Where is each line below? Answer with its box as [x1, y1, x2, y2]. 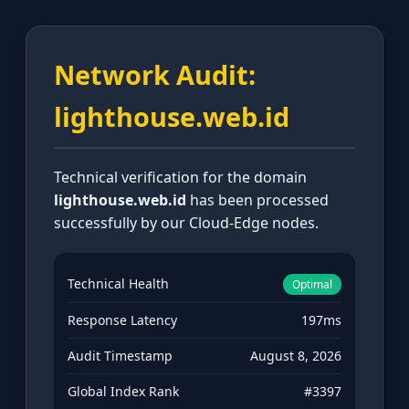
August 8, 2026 [250, 347, 341, 365]
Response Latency [68, 311, 177, 330]
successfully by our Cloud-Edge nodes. [54, 213, 319, 234]
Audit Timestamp [68, 347, 173, 365]
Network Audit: [54, 57, 256, 92]
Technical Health [68, 275, 169, 293]
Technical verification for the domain [54, 167, 307, 188]
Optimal [292, 277, 332, 293]
